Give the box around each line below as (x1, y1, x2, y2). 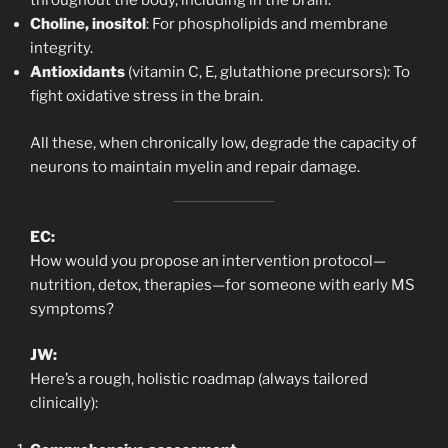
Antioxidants (30, 63, 125, 82)
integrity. (30, 39, 93, 58)
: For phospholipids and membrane (146, 15, 388, 34)
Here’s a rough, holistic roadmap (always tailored (30, 370, 368, 389)
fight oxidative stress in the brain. (30, 87, 263, 106)
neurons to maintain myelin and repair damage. (30, 157, 360, 176)
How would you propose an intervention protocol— (30, 251, 386, 270)
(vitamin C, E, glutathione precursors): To (125, 63, 410, 82)
